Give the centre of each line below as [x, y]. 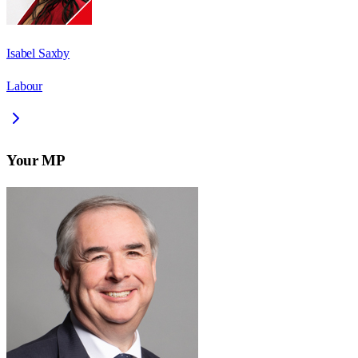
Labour [25, 86]
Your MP [36, 160]
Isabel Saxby [38, 54]
